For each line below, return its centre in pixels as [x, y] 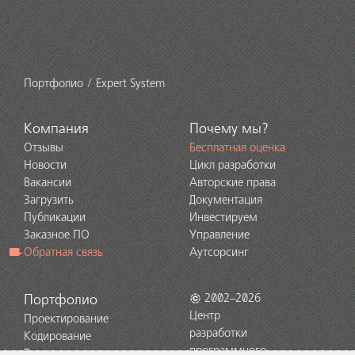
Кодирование [57, 336]
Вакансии [48, 183]
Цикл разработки [233, 165]
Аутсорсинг [219, 252]
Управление [219, 235]
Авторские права [233, 183]
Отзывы [44, 148]
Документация [226, 200]
